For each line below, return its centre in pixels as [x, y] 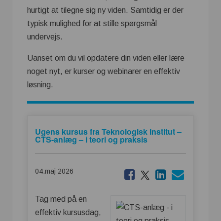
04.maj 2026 [54, 171]
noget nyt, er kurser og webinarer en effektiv [104, 71]
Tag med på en [61, 199]
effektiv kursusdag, [68, 213]
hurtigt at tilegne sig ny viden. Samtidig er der [105, 10]
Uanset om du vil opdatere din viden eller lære [106, 58]
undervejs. [45, 37]
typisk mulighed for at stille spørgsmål [92, 23]
